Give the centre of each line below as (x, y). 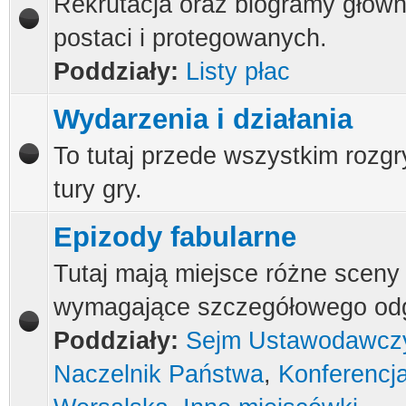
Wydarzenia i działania (203, 119)
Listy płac (238, 72)
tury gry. (98, 189)
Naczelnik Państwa (159, 374)
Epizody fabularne (175, 237)
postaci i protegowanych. (190, 38)
